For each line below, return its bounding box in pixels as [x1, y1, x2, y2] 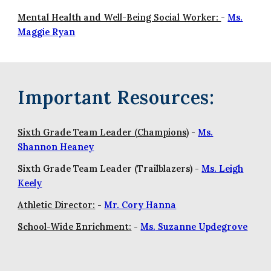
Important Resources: [18, 85, 215, 109]
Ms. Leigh [201, 163, 244, 174]
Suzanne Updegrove [155, 221, 248, 232]
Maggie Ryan [18, 26, 76, 38]
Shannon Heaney [18, 141, 94, 152]
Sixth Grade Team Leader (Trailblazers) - [18, 163, 202, 174]
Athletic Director [18, 199, 93, 211]
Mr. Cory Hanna [104, 199, 177, 211]
